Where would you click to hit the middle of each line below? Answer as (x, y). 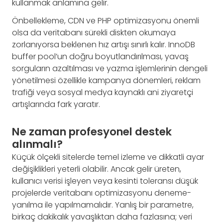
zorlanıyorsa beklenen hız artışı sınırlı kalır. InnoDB (104, 44)
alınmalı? (37, 144)
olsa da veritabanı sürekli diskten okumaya (94, 32)
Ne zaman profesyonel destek (92, 131)
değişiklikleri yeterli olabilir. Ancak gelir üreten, (97, 169)
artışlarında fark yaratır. (56, 104)
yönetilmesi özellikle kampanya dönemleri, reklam (106, 80)
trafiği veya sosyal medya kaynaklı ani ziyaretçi (103, 92)
